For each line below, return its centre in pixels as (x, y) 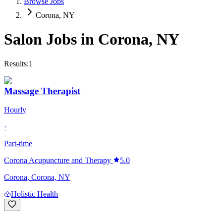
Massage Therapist (42, 91)
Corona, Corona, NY (37, 177)
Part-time (18, 144)
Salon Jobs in (51, 39)
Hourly (15, 110)
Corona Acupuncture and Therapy (57, 161)
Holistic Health (34, 194)
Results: (16, 63)
